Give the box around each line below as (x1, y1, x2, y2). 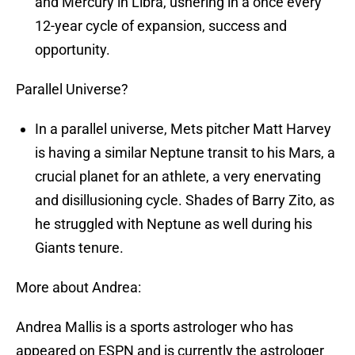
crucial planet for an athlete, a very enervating (35, 168, 321, 185)
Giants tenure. (35, 239, 124, 257)
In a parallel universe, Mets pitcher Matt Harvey (35, 120, 331, 138)
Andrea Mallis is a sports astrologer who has (16, 319, 293, 336)
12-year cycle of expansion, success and (35, 17, 287, 35)
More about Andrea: (16, 279, 141, 296)
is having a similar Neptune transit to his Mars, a (35, 144, 335, 162)
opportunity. (35, 41, 110, 59)
